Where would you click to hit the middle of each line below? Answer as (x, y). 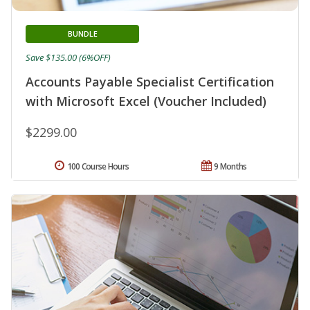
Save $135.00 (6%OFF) (68, 57)
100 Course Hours (98, 166)
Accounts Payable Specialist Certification (150, 81)
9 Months (230, 166)
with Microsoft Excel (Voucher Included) (146, 101)
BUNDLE (82, 33)
